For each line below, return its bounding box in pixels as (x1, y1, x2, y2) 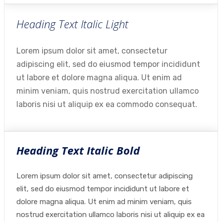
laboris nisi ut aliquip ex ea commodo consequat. (16, 100, 197, 109)
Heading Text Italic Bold (16, 143, 140, 158)
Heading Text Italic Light (16, 16, 128, 31)
